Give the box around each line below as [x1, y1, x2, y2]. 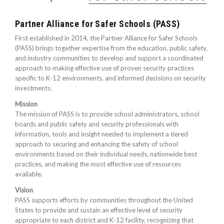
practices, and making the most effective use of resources [15, 159, 181, 168]
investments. [15, 83, 52, 92]
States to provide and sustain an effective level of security [15, 205, 182, 214]
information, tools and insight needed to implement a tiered [15, 129, 188, 138]
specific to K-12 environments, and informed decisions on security [15, 73, 206, 82]
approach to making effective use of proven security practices [15, 63, 194, 72]
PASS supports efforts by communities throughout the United [15, 195, 193, 204]
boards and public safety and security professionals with [15, 119, 178, 128]
